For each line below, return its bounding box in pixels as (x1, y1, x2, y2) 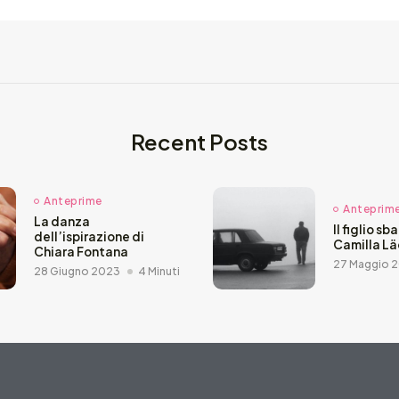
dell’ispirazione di (34, 229, 144, 245)
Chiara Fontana (34, 244, 128, 260)
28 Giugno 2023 (34, 265, 120, 279)
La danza (34, 214, 90, 230)
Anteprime (44, 194, 102, 208)
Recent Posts (131, 127, 268, 155)
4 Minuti (138, 265, 180, 279)
